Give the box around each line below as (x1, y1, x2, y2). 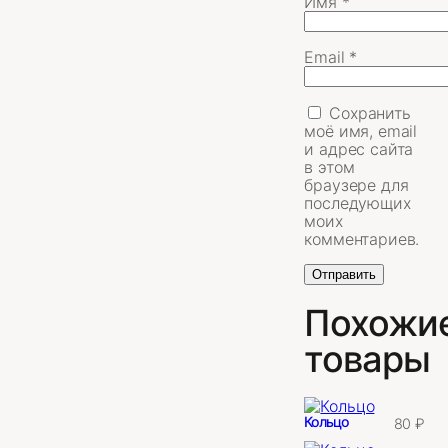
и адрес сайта (304, 139, 414, 159)
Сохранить (329, 103, 411, 123)
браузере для (304, 175, 409, 195)
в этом (304, 157, 355, 177)
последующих (304, 193, 411, 213)
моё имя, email (304, 121, 418, 141)
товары (304, 337, 431, 381)
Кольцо (304, 413, 350, 430)
